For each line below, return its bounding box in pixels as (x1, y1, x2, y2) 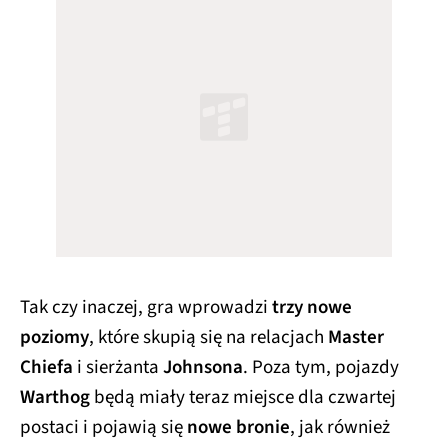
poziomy (20, 320, 89, 348)
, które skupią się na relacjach (89, 320, 328, 348)
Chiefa (20, 350, 73, 378)
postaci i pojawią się (20, 410, 187, 438)
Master (328, 320, 384, 348)
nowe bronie (187, 410, 290, 438)
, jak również (290, 410, 390, 438)
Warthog (20, 380, 90, 408)
